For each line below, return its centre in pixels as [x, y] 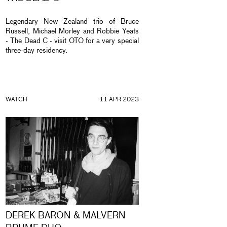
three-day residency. [37, 51]
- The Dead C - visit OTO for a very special [72, 41]
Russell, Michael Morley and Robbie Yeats [72, 32]
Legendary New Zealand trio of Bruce [72, 22]
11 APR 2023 [119, 100]
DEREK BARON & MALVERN [66, 216]
